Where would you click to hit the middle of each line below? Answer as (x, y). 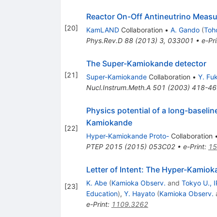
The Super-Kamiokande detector (146, 63)
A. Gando (185, 30)
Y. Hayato (139, 193)
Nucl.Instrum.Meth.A (118, 87)
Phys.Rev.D (104, 40)
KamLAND (102, 30)
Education (102, 193)
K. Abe (96, 183)
